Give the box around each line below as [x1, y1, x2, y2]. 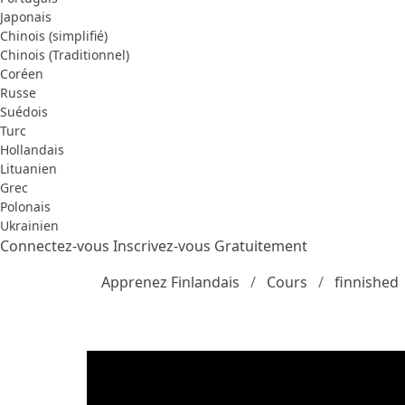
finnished [334, 272, 399, 293]
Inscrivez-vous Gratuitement [113, 236, 307, 257]
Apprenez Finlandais [101, 272, 240, 293]
